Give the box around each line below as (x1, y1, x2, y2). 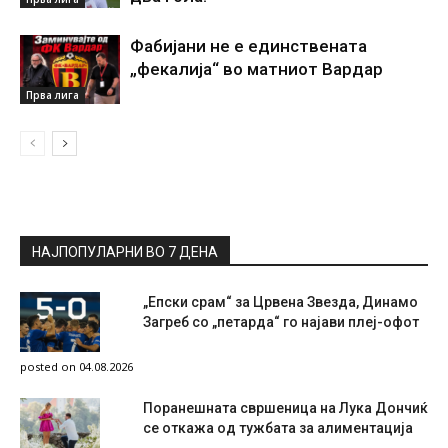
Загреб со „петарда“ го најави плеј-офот (143, 314, 419, 331)
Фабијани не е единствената (130, 36, 367, 57)
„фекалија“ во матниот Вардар (130, 59, 383, 80)
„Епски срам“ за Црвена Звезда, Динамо (143, 294, 418, 311)
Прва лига (26, 88, 79, 103)
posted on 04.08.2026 (20, 359, 133, 375)
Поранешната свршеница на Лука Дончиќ (143, 400, 428, 417)
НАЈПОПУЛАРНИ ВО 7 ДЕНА (32, 244, 218, 261)
